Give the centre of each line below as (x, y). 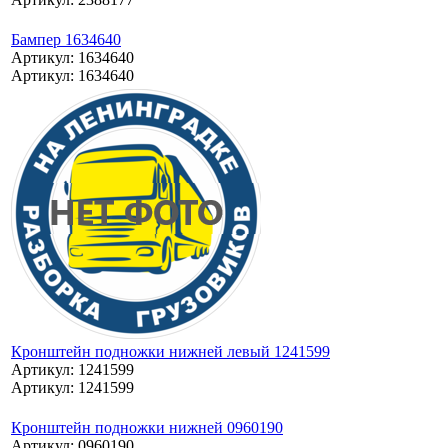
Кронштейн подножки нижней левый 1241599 (170, 351)
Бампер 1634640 (66, 39)
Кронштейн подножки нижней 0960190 (147, 427)
